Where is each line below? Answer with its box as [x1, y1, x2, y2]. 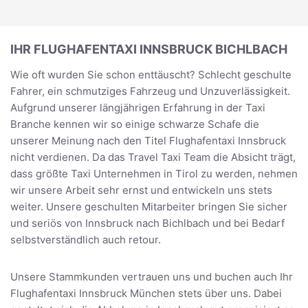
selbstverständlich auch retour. [10, 232, 161, 246]
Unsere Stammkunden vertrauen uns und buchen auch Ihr [10, 269, 293, 283]
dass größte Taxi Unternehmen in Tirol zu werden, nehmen [10, 166, 298, 180]
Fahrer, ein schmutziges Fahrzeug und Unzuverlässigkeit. [10, 84, 290, 98]
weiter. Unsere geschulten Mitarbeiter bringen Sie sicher [10, 199, 287, 213]
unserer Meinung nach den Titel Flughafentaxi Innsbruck [10, 133, 286, 147]
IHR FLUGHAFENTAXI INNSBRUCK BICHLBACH [10, 41, 287, 56]
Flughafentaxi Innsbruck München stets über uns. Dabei [10, 286, 282, 300]
